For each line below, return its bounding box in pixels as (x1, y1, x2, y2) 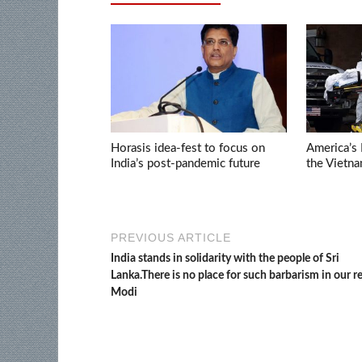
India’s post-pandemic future (111, 158, 260, 170)
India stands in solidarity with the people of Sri (111, 253, 339, 265)
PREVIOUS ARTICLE (111, 231, 231, 245)
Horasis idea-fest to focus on (111, 142, 265, 155)
